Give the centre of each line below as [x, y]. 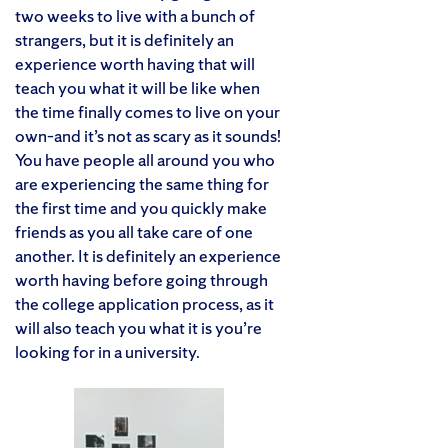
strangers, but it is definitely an [124, 39]
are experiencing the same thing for [142, 183]
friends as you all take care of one [134, 231]
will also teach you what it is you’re [138, 327]
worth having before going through [141, 279]
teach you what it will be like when [137, 87]
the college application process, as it [144, 303]
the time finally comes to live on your [147, 111]
